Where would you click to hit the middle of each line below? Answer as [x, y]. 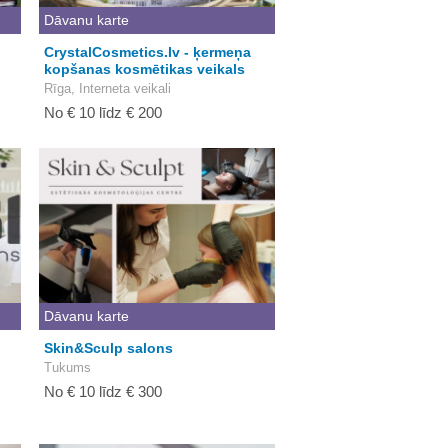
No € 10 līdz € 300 [103, 391]
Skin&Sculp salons [108, 348]
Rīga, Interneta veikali [107, 88]
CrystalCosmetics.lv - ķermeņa [147, 52]
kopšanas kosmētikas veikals [144, 69]
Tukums [67, 367]
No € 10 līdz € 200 [103, 112]
